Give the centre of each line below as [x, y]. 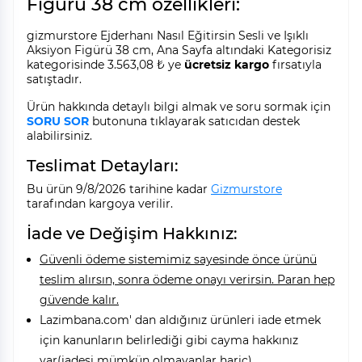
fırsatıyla [295, 65]
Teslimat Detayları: [103, 166]
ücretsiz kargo [227, 65]
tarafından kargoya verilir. [100, 204]
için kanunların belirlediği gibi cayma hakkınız [169, 341]
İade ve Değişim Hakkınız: [132, 234]
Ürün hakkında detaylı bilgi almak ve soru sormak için [179, 107]
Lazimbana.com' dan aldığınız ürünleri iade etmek [180, 320]
